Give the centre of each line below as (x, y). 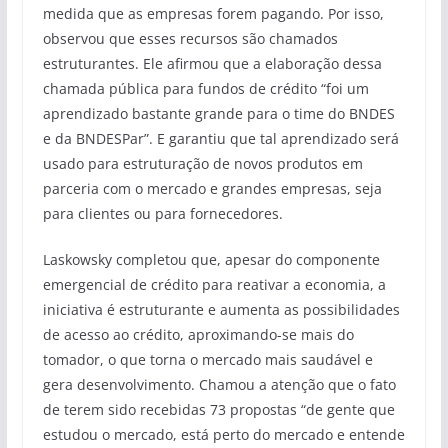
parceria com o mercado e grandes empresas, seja (212, 188)
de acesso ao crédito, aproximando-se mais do (198, 334)
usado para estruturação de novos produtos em (202, 163)
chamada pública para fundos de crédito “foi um (205, 88)
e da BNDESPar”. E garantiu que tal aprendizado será (220, 138)
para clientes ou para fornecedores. (162, 213)
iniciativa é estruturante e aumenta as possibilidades (221, 309)
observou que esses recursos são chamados (190, 38)
